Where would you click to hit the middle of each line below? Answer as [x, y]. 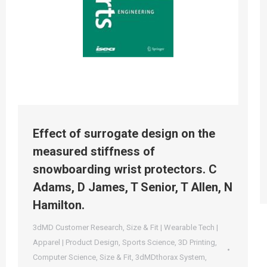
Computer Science [64, 257]
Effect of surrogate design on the [124, 133]
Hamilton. [59, 205]
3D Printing [197, 242]
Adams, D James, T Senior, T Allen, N [133, 187]
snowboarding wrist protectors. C [125, 169]
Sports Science [148, 242]
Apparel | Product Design [76, 242]
